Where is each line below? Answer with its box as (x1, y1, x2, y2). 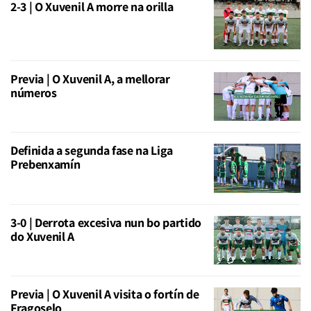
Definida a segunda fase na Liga (10, 142, 174, 159)
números (10, 84, 57, 101)
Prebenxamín (10, 156, 81, 173)
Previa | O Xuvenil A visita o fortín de (10, 286, 199, 303)
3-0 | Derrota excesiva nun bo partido (10, 214, 202, 230)
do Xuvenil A (10, 228, 75, 244)
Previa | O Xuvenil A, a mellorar (10, 70, 170, 87)
